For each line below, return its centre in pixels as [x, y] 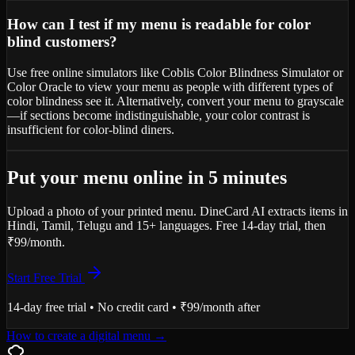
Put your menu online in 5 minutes [147, 177]
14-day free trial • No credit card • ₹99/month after [134, 307]
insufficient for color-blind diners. [91, 129]
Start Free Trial [46, 277]
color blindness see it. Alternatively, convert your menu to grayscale [176, 101]
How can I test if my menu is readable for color [159, 25]
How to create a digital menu [78, 335]
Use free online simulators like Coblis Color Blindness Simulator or [175, 72]
